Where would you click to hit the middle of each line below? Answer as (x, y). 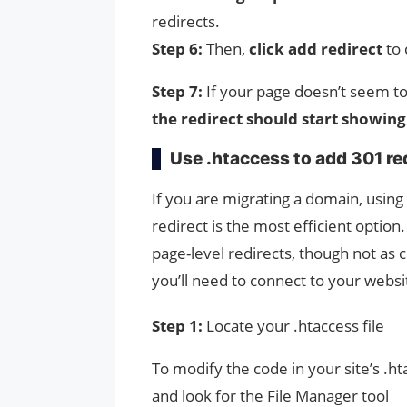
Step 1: (179, 325)
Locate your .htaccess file (295, 325)
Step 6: (179, 48)
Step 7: (179, 91)
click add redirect (314, 48)
